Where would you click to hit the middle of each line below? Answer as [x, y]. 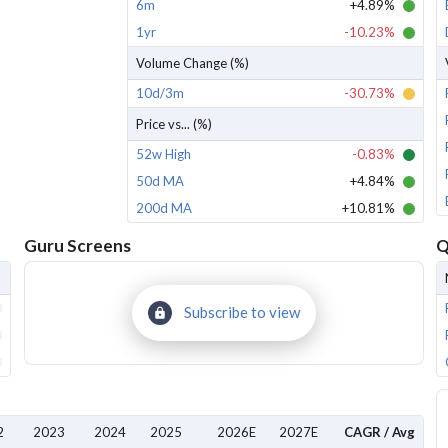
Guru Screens [77, 245]
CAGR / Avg [379, 432]
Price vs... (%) [173, 124]
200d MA [163, 208]
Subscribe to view [241, 312]
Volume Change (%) [192, 63]
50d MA [159, 181]
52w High [163, 154]
